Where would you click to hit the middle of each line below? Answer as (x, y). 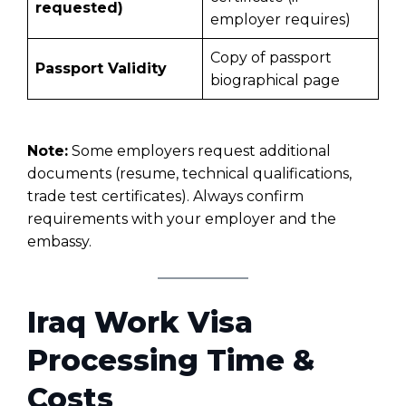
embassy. (59, 241)
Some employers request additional (199, 150)
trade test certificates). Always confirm (165, 196)
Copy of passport (271, 57)
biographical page (275, 80)
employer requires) (280, 19)
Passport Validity (101, 68)
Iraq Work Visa (140, 322)
